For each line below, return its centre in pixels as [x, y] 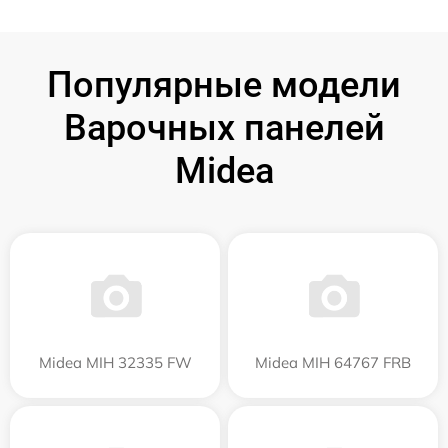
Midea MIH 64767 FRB [333, 362]
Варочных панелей [224, 127]
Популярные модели [224, 84]
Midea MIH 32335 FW [115, 362]
